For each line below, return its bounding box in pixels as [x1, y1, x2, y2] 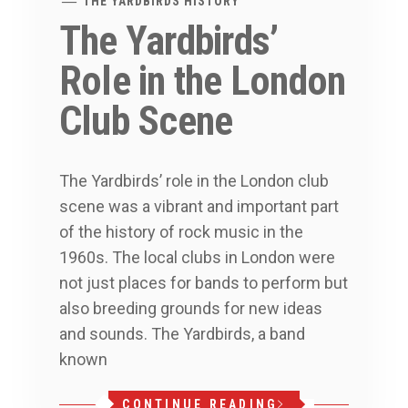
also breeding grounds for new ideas [59, 299, 322, 318]
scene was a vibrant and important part [59, 197, 339, 216]
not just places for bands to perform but [59, 273, 348, 292]
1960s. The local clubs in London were [59, 248, 335, 267]
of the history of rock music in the [59, 222, 303, 241]
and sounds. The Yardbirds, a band [59, 324, 305, 343]
